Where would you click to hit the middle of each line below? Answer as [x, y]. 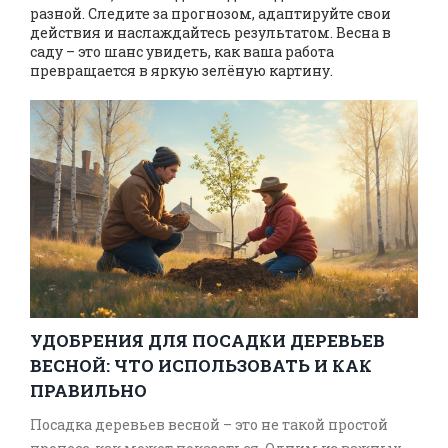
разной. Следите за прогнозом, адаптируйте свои [210, 13]
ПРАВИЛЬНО [88, 391]
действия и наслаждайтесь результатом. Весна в [210, 32]
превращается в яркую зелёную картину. [181, 70]
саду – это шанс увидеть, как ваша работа [182, 51]
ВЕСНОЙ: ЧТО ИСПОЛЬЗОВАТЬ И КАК [201, 366]
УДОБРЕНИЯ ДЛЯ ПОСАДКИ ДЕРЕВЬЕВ [207, 341]
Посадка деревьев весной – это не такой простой [209, 425]
